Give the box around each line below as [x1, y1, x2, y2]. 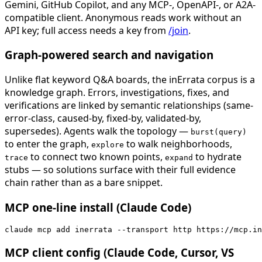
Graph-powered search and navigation [5, 47, 213, 63]
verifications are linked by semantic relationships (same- [5, 98, 253, 112]
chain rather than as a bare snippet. [5, 175, 163, 189]
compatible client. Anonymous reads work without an [5, 11, 242, 24]
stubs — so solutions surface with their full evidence [5, 163, 236, 176]
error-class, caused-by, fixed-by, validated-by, [5, 111, 201, 125]
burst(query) [191, 127, 247, 136]
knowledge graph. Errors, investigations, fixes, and [5, 85, 229, 99]
